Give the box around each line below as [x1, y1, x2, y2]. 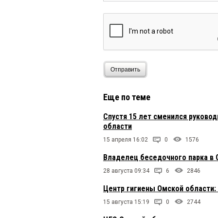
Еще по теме [103, 92, 150, 103]
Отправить [110, 66, 140, 73]
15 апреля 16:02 [103, 136, 148, 144]
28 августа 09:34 [103, 167, 149, 175]
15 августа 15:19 [103, 199, 149, 206]
